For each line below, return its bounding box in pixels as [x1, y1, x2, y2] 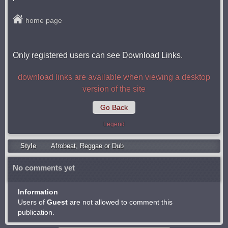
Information [18, 188, 58, 196]
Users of [18, 198, 47, 206]
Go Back [100, 103, 128, 111]
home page [25, 16, 62, 24]
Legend [103, 121, 125, 128]
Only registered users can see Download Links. [13, 51, 183, 60]
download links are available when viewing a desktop [18, 73, 210, 81]
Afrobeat [51, 142, 76, 150]
